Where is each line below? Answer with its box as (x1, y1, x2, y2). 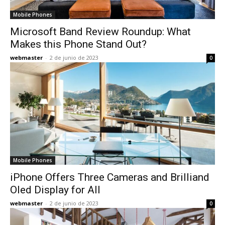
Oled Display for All (10, 184, 100, 196)
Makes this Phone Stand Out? (10, 38, 147, 50)
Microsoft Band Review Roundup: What (10, 26, 191, 38)
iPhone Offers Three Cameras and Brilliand (10, 171, 209, 183)
